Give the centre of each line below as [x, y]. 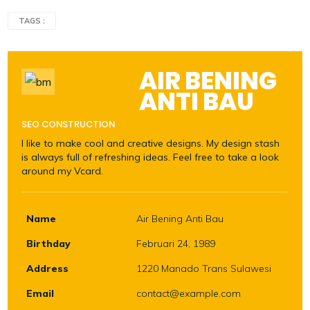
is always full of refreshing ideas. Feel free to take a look [151, 157]
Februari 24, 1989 [175, 244]
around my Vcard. [63, 171]
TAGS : [32, 21]
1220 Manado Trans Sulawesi [203, 269]
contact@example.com [188, 294]
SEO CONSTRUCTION [69, 125]
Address [48, 269]
